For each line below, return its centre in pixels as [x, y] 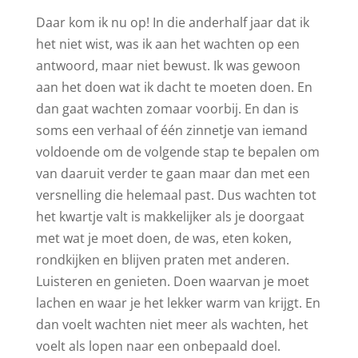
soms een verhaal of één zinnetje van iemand [171, 130]
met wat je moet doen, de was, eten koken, [163, 238]
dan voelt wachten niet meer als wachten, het [172, 324]
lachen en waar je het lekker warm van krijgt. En [178, 302]
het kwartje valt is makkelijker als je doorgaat [170, 216]
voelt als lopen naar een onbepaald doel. [158, 346]
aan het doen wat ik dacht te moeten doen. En [174, 87]
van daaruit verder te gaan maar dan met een [173, 173]
